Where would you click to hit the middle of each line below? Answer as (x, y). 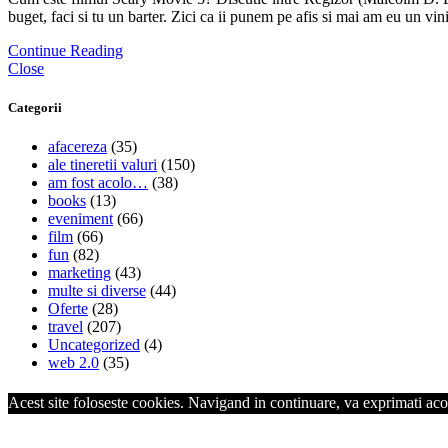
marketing (79, 273)
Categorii (35, 107)
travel (65, 327)
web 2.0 (73, 363)
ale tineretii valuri (102, 165)
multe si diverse (97, 291)
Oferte (68, 309)
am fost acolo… (98, 183)
